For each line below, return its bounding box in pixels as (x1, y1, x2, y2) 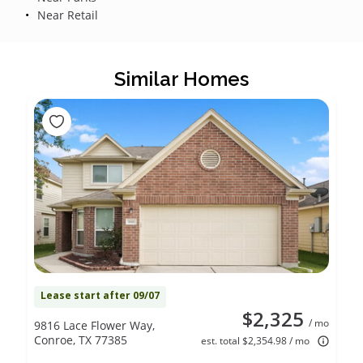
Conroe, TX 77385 (34, 331, 127, 348)
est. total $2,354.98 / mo (201, 333, 310, 348)
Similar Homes (114, 66, 249, 91)
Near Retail (33, 6, 98, 23)
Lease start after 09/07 (41, 288, 160, 302)
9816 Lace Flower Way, (34, 317, 155, 333)
